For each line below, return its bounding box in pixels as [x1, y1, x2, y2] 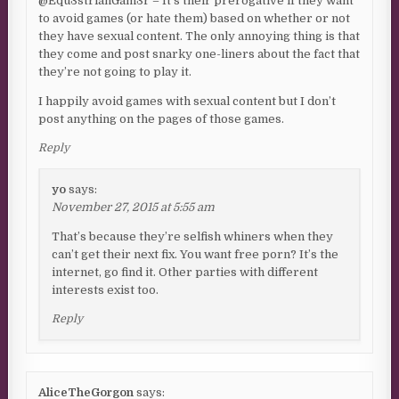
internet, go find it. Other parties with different [52, 265, 319, 280]
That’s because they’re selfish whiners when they [52, 230, 334, 244]
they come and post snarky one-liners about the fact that [38, 47, 361, 61]
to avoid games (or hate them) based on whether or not [38, 12, 351, 26]
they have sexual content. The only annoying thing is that [38, 29, 361, 44]
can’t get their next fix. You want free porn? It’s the [52, 248, 339, 262]
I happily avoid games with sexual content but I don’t [38, 94, 337, 109]
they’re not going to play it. [38, 65, 192, 79]
